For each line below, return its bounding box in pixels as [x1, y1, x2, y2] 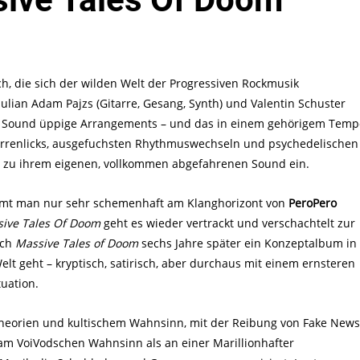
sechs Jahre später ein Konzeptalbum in [138, 235, 357, 252]
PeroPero [288, 195, 337, 211]
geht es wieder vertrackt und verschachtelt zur [100, 215, 355, 231]
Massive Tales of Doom [15, 235, 138, 252]
